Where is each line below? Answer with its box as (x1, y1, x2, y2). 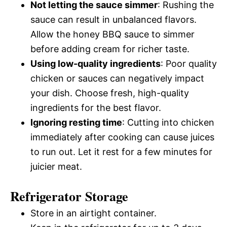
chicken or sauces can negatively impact (30, 72, 204, 84)
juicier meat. (30, 161, 82, 172)
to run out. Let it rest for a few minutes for (30, 146, 212, 157)
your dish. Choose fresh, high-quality (30, 87, 189, 98)
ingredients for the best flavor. (30, 102, 161, 113)
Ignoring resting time (30, 117, 122, 128)
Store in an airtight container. (30, 207, 157, 218)
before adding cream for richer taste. (30, 43, 190, 54)
